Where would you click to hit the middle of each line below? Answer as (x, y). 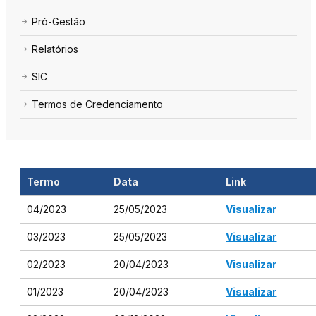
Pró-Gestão (57, 21)
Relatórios (54, 49)
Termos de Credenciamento (96, 104)
